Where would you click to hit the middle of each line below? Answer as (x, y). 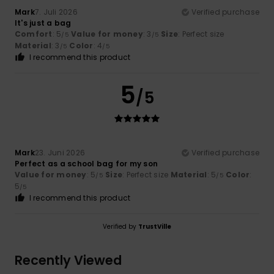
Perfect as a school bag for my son (87, 164)
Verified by (120, 227)
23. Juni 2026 (60, 153)
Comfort (34, 34)
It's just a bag (43, 23)
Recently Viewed (68, 261)
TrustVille (155, 227)
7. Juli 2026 (56, 12)
